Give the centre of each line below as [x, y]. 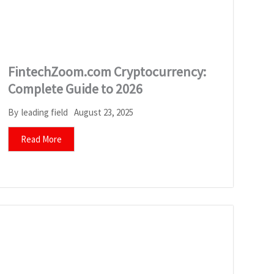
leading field [44, 113]
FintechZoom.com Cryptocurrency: [107, 71]
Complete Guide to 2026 [75, 88]
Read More [41, 139]
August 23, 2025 [103, 112]
